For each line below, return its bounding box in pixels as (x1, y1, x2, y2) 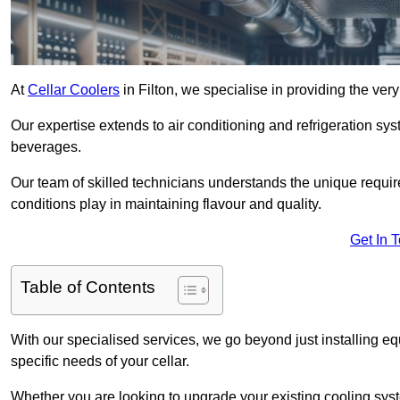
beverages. (11, 139, 81, 155)
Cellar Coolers (28, 82, 120, 98)
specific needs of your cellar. (11, 354, 193, 370)
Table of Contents (21, 278, 155, 297)
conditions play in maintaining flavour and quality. (11, 196, 325, 212)
